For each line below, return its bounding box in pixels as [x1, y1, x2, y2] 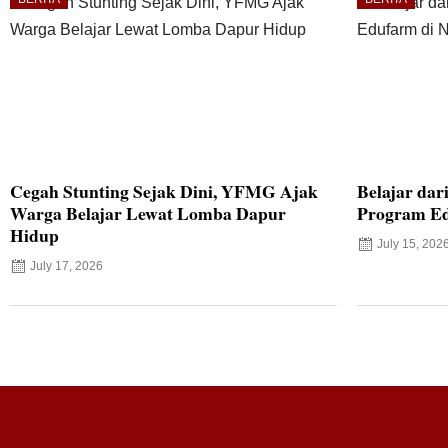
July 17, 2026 [30, 258, 103, 273]
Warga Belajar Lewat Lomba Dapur [10, 199, 286, 226]
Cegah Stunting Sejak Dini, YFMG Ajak [10, 177, 318, 204]
